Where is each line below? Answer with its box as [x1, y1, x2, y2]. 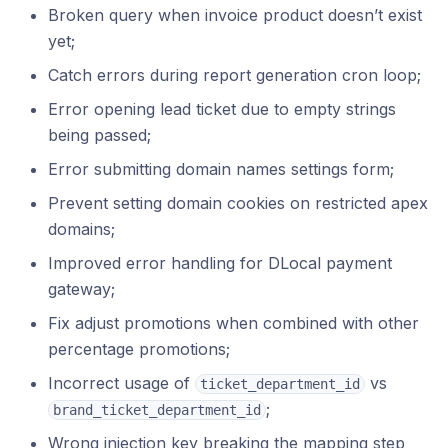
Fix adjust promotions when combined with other [48, 313, 419, 333]
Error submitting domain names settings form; [48, 159, 394, 179]
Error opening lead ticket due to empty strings [48, 99, 396, 119]
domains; [48, 219, 115, 239]
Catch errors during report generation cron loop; [48, 65, 421, 85]
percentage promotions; [48, 339, 230, 359]
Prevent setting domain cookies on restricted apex [48, 193, 428, 213]
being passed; [48, 125, 151, 145]
